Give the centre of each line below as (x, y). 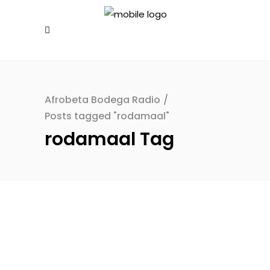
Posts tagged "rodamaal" (107, 116)
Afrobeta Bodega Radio (102, 100)
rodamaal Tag (109, 139)
